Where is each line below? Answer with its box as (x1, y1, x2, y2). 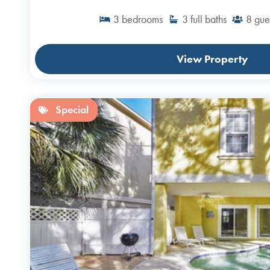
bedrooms (122, 13, 163, 27)
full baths (190, 13, 227, 27)
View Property (176, 52, 248, 66)
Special (55, 103, 89, 117)
